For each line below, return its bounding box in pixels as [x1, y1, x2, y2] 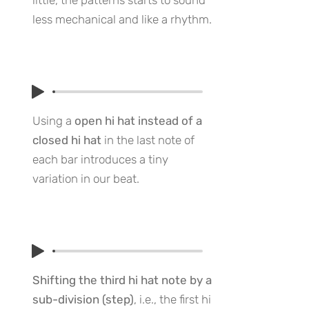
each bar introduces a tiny [32, 152, 168, 166]
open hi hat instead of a [74, 114, 202, 128]
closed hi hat [32, 133, 101, 147]
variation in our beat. [32, 172, 139, 186]
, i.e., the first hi [134, 292, 211, 306]
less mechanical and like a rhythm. [32, 12, 212, 26]
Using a [32, 114, 74, 128]
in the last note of [101, 133, 195, 147]
